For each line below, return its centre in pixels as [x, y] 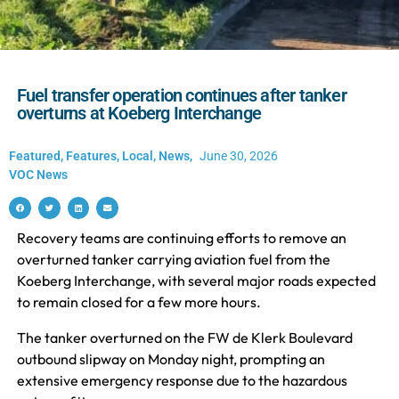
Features [91, 156]
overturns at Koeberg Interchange [138, 113]
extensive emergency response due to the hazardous [182, 380]
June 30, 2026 [239, 156]
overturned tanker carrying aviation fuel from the [173, 259]
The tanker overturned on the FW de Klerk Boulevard [184, 337]
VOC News [38, 175]
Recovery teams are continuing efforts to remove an [181, 237]
